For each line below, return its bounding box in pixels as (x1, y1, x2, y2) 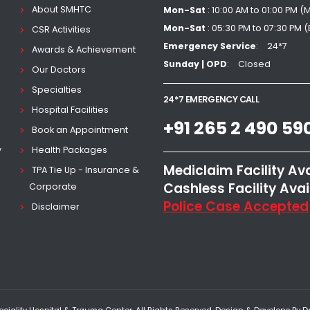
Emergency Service (163, 40, 256, 52)
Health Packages (32, 144, 108, 156)
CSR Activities (32, 24, 91, 35)
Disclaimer (32, 201, 80, 212)
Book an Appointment (32, 124, 129, 136)
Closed (237, 58, 271, 70)
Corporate (29, 181, 77, 192)
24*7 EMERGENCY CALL (163, 93, 259, 105)
